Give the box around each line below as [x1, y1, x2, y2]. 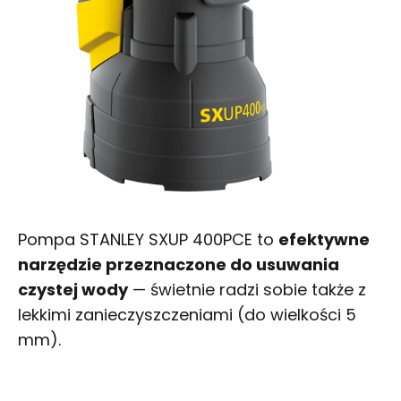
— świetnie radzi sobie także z [128, 277, 366, 301]
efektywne [278, 227, 370, 251]
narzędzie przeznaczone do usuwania [18, 252, 339, 276]
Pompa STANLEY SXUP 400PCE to [18, 227, 278, 251]
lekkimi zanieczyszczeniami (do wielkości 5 [18, 303, 356, 326]
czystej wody [18, 277, 128, 301]
